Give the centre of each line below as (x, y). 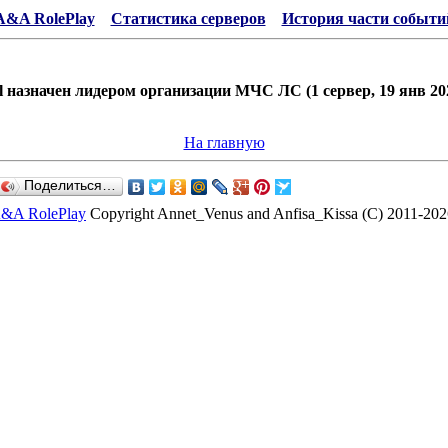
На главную (224, 142)
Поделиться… (70, 185)
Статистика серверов (188, 18)
